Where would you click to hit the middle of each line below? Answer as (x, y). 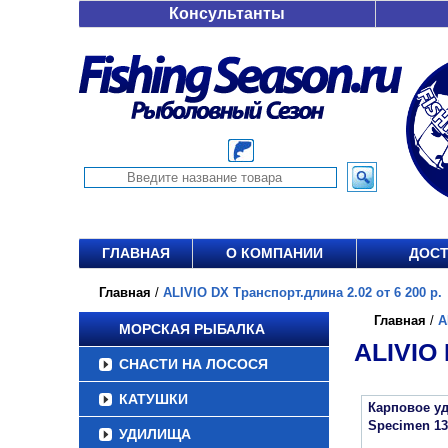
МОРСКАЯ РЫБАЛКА (192, 329)
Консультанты (227, 13)
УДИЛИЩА (155, 434)
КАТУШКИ (153, 399)
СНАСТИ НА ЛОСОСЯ (193, 364)
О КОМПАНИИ (274, 253)
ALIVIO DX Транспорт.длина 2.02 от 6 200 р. (302, 292)
